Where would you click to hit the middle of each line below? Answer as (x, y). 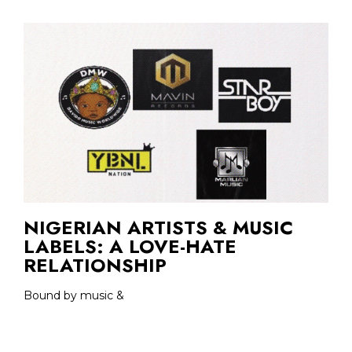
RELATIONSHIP (95, 265)
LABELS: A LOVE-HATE (130, 246)
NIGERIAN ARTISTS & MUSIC (158, 227)
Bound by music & (74, 295)
